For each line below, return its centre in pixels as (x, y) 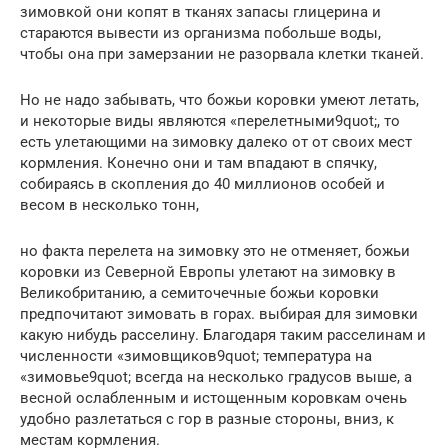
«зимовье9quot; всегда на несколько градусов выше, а (216, 377)
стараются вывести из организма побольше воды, (200, 33)
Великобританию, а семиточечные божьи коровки (199, 293)
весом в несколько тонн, (109, 205)
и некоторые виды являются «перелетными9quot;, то (210, 121)
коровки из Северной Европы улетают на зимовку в (208, 272)
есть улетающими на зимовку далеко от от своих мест (216, 142)
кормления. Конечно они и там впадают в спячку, (198, 163)
